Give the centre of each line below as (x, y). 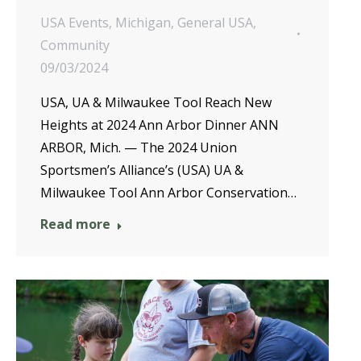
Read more (75, 224)
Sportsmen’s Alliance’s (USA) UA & (142, 170)
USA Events (75, 22)
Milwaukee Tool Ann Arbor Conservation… (168, 192)
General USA (215, 22)
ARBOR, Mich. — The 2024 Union (139, 147)
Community (75, 45)
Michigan (143, 22)
